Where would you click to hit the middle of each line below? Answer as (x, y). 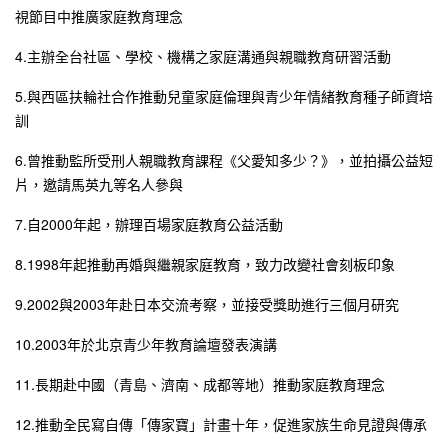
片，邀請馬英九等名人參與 (99, 183)
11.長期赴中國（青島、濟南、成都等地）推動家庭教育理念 (200, 383)
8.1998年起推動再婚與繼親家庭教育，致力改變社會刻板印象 (205, 263)
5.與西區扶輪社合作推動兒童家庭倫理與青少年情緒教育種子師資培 (224, 95)
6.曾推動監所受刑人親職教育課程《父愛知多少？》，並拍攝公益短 (224, 159)
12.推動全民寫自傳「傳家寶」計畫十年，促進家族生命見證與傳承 (221, 423)
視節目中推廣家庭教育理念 (99, 15)
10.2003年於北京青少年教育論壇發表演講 (146, 343)
